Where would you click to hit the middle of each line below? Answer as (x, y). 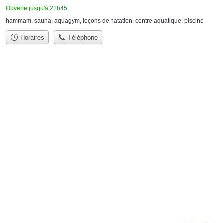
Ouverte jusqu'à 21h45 (37, 8)
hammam (19, 21)
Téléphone (82, 38)
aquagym (67, 21)
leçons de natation (108, 21)
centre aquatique (158, 21)
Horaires (31, 38)
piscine (194, 21)
